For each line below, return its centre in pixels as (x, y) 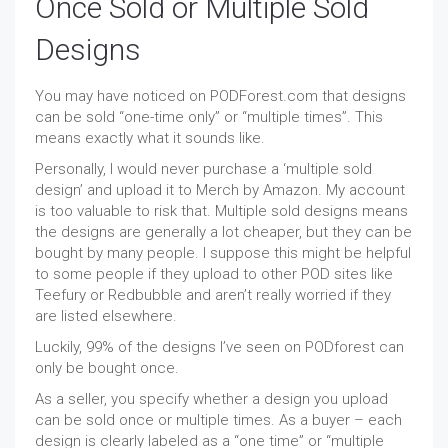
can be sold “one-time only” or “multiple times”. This (209, 117)
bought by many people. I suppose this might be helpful (223, 253)
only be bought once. (107, 368)
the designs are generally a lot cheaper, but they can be (223, 232)
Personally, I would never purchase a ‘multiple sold (203, 169)
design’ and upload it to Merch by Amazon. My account (220, 190)
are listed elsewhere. (106, 316)
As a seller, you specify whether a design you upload (211, 399)
